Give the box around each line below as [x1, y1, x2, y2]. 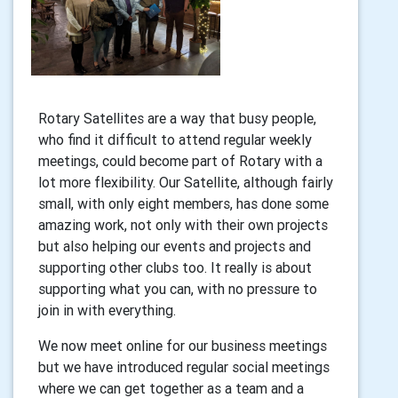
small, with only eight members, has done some [38, 195, 329, 212]
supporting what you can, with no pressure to [38, 280, 317, 298]
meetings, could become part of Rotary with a [38, 152, 322, 170]
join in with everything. [38, 301, 179, 319]
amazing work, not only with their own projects [38, 216, 328, 234]
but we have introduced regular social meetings [38, 358, 330, 376]
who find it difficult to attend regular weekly [38, 131, 312, 148]
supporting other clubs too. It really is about [38, 259, 312, 276]
